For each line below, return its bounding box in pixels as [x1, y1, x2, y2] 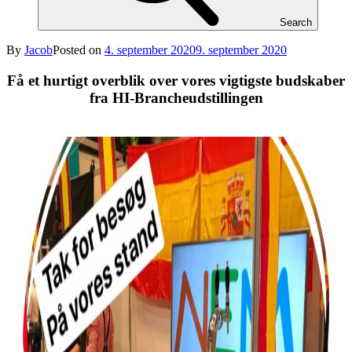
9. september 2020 [196, 43, 287, 57]
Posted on [53, 43, 101, 57]
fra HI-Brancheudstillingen [89, 89, 263, 106]
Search [280, 16, 312, 28]
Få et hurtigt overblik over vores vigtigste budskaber [7, 71, 345, 89]
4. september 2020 [104, 43, 196, 57]
